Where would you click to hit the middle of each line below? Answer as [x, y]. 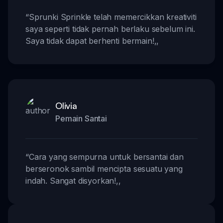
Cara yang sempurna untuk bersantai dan [106, 157]
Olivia [66, 105]
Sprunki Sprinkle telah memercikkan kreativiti [112, 17]
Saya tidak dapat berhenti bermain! [90, 41]
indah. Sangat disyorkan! [71, 180]
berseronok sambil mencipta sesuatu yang [104, 168]
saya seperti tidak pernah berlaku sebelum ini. [110, 29]
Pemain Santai [81, 118]
